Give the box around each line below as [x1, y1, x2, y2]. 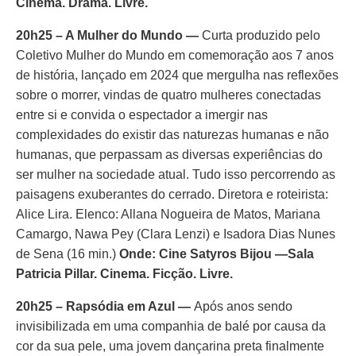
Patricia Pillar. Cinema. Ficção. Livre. [16, 267, 239, 281]
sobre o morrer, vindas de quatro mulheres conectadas [16, 88, 321, 102]
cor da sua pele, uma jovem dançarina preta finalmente [16, 339, 324, 353]
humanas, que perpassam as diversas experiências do [16, 148, 323, 161]
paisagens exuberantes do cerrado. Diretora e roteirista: [16, 188, 328, 201]
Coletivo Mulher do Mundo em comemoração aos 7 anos [16, 48, 334, 62]
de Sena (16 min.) [16, 247, 119, 261]
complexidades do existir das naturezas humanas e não [16, 128, 329, 141]
